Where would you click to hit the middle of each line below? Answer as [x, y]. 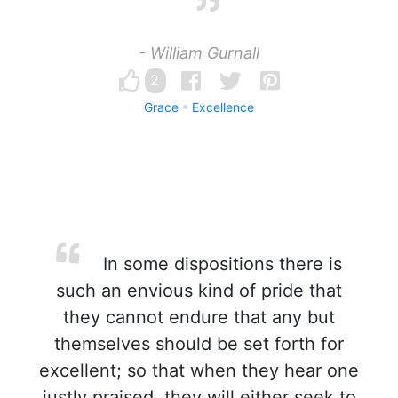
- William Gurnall [199, 53]
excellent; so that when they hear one [199, 370]
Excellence [223, 107]
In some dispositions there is [219, 264]
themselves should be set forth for [199, 344]
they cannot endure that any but [199, 317]
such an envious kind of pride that [199, 291]
